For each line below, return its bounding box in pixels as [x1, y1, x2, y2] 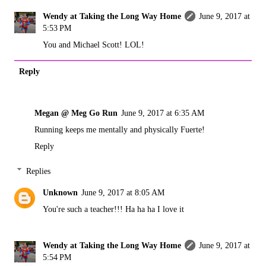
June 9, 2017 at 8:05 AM [81, 187, 165, 197]
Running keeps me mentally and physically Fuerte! [34, 124, 205, 134]
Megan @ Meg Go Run [34, 107, 118, 118]
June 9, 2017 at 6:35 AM [121, 107, 204, 118]
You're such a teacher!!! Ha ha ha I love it [43, 204, 185, 214]
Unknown [43, 187, 78, 197]
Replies [26, 166, 51, 176]
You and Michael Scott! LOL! [43, 39, 145, 49]
